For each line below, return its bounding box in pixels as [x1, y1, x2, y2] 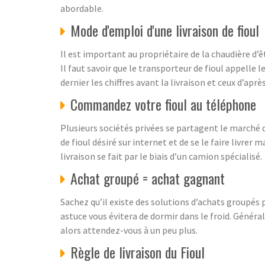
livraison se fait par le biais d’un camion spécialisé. [60, 150, 262, 162]
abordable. [60, 2, 104, 14]
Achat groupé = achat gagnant [70, 167, 225, 189]
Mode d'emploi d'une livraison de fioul [70, 20, 259, 41]
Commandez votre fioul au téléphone [70, 93, 256, 115]
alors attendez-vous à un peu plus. [60, 224, 198, 236]
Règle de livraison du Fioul [70, 241, 205, 263]
